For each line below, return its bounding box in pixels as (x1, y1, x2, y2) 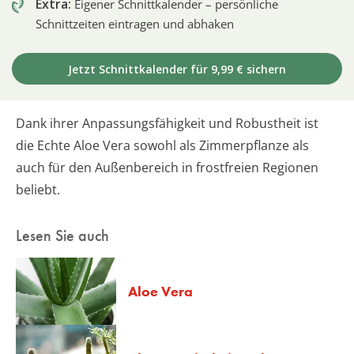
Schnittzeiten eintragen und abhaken (36, 16, 234, 32)
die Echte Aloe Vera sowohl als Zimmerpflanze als (16, 137, 309, 155)
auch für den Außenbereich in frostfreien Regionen (16, 159, 318, 177)
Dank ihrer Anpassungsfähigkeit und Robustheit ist (16, 115, 318, 133)
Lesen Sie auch (16, 225, 109, 247)
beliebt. (16, 181, 60, 199)
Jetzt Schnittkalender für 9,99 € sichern (68, 62, 286, 77)
